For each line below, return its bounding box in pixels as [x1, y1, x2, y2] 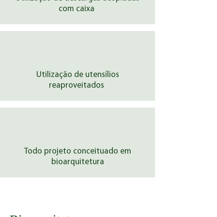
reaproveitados [49, 81, 106, 90]
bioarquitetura [51, 158, 104, 166]
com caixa [59, 5, 96, 13]
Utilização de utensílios [36, 71, 119, 79]
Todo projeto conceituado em [24, 147, 131, 155]
